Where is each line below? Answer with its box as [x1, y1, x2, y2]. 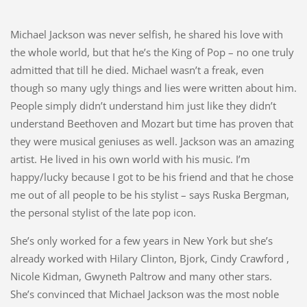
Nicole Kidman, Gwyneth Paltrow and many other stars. [10, 269, 272, 284]
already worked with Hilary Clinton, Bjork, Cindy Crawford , [10, 251, 289, 266]
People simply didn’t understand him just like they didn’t [10, 99, 276, 113]
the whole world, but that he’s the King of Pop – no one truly [10, 45, 294, 60]
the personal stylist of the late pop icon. [10, 206, 196, 220]
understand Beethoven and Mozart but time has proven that [10, 116, 293, 131]
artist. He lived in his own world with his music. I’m [10, 152, 250, 167]
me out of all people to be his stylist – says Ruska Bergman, [10, 188, 289, 202]
